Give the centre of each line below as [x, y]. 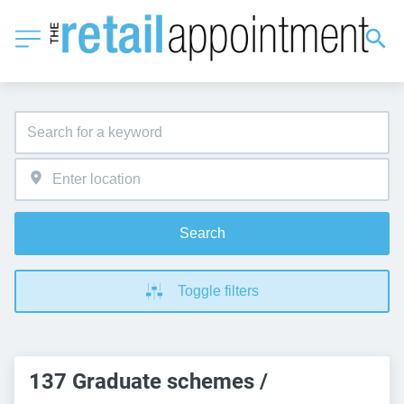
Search [202, 233]
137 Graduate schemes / [148, 381]
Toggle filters [218, 290]
